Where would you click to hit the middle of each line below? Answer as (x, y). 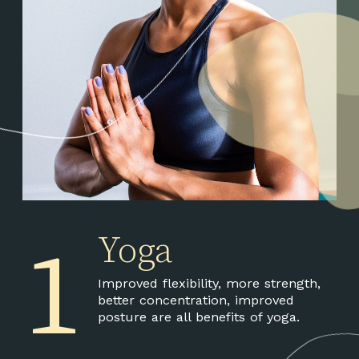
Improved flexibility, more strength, (209, 283)
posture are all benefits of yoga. (198, 317)
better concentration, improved (196, 300)
